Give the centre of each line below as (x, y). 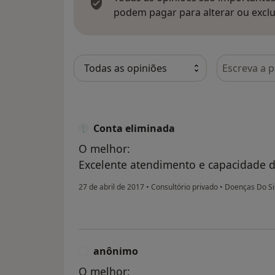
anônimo (116, 251)
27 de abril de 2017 (111, 187)
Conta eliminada (134, 129)
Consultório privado (184, 187)
